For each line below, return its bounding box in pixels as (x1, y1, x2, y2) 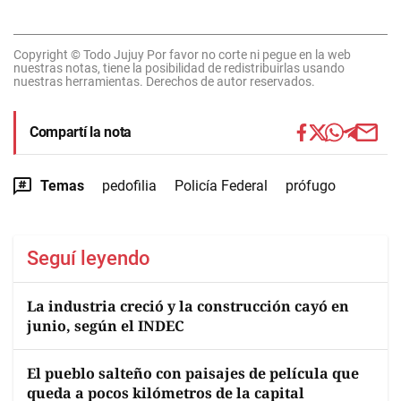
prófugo (286, 177, 336, 194)
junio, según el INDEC (27, 316, 184, 336)
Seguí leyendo (27, 247, 150, 269)
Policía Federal (175, 177, 268, 194)
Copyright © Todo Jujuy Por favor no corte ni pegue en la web (13, 47, 351, 62)
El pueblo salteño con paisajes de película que (27, 363, 359, 383)
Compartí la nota (30, 124, 132, 141)
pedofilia (102, 177, 157, 194)
